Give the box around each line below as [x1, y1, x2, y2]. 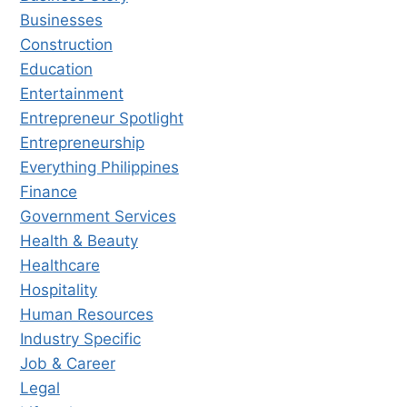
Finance [19, 182, 77, 201]
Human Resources [19, 304, 154, 323]
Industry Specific [19, 329, 141, 348]
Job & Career [19, 353, 115, 372]
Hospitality [19, 280, 97, 299]
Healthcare [19, 255, 100, 274]
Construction [19, 35, 113, 54]
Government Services [19, 206, 176, 225]
